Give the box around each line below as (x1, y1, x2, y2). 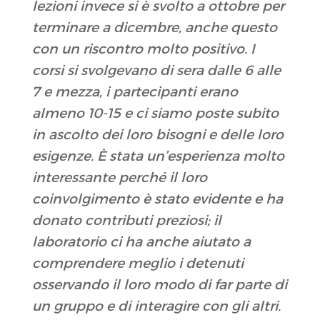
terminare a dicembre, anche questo (31, 19, 277, 36)
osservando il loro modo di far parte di (31, 276, 287, 294)
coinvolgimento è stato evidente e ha (31, 191, 283, 208)
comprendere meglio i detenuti (31, 255, 244, 272)
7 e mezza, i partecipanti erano (31, 84, 238, 101)
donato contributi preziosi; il (31, 212, 221, 229)
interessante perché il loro (31, 169, 207, 186)
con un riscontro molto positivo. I (31, 41, 255, 58)
